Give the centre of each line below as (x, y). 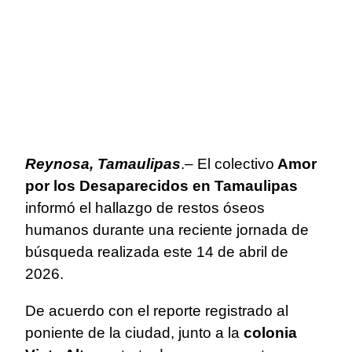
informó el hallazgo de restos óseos (145, 207)
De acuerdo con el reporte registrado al (157, 310)
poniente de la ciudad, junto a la (134, 332)
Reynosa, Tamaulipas (103, 163)
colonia (270, 332)
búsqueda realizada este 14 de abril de (157, 251)
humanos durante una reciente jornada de (167, 229)
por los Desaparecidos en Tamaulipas (161, 185)
